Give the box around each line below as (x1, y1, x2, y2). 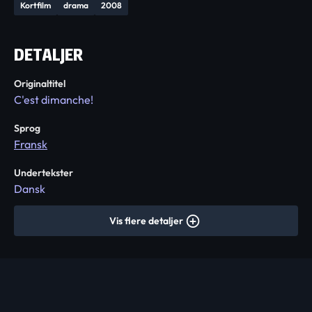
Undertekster (14, 166, 73, 179)
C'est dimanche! (14, 93, 93, 107)
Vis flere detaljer (109, 214, 183, 227)
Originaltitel (14, 77, 65, 90)
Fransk (14, 137, 47, 151)
